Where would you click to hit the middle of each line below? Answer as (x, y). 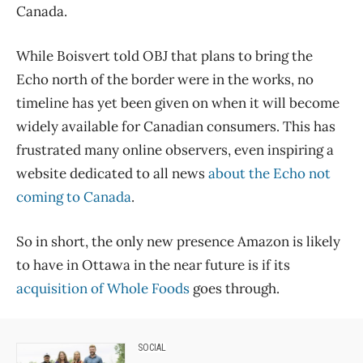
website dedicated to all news (112, 174)
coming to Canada (74, 197)
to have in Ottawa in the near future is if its (153, 265)
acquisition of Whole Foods (103, 289)
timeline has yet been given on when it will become (178, 103)
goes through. (235, 289)
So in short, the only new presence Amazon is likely (178, 242)
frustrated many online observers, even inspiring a (175, 150)
